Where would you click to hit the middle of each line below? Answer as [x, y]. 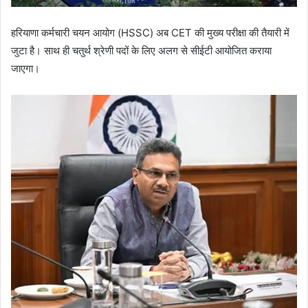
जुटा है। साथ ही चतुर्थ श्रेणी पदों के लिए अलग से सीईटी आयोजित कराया [141, 51]
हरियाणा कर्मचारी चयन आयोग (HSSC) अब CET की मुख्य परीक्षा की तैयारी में [150, 33]
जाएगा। [25, 69]
